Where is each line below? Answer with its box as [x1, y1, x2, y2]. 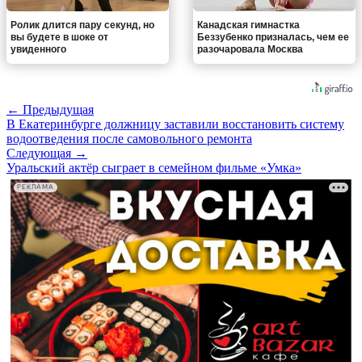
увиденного [11, 43, 66, 55]
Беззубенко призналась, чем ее [197, 31, 349, 43]
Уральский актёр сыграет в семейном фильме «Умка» [6, 160, 301, 175]
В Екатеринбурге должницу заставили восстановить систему [6, 116, 344, 131]
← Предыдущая [6, 102, 94, 116]
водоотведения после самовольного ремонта [6, 131, 252, 145]
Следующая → [6, 145, 87, 160]
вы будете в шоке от [11, 31, 108, 43]
